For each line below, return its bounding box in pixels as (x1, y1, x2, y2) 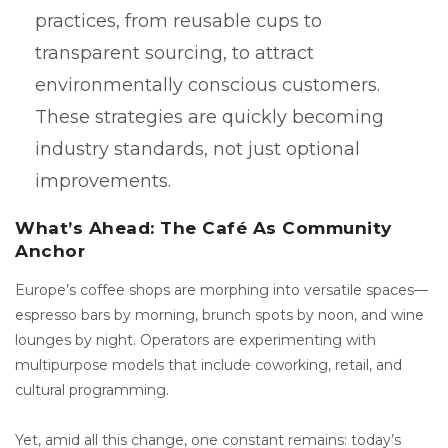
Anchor (15, 240, 85, 261)
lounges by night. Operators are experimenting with (15, 330, 376, 349)
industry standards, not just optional (35, 137, 360, 160)
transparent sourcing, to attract (35, 41, 314, 64)
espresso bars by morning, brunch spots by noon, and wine (15, 305, 424, 324)
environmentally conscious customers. (35, 73, 380, 96)
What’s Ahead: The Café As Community (15, 217, 392, 238)
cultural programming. (15, 380, 169, 399)
